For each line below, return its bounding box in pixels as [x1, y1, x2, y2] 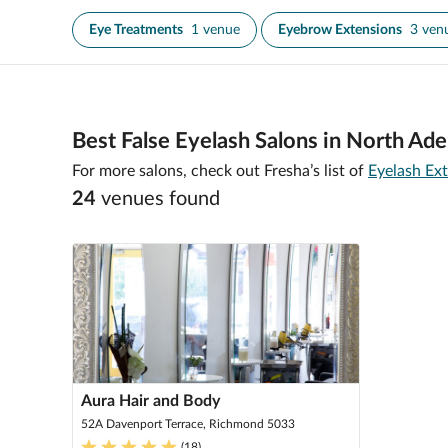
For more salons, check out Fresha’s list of [72, 163, 364, 179]
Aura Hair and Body [81, 393, 220, 409]
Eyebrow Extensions [278, 23, 402, 37]
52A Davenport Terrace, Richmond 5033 [81, 418, 295, 430]
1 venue [191, 23, 240, 37]
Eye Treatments [89, 23, 183, 37]
